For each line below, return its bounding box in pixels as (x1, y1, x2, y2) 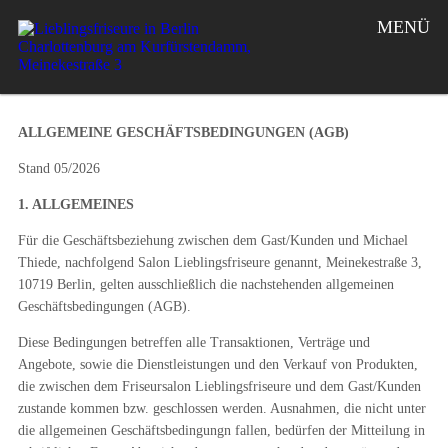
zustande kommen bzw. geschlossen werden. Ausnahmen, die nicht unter (17, 401, 426, 416)
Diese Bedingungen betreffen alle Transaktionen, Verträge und (17, 335, 370, 350)
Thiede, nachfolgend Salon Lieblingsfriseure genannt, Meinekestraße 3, (17, 255, 422, 270)
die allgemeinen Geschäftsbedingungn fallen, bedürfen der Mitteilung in (17, 423, 425, 438)
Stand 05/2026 (17, 161, 100, 176)
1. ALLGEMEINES (17, 197, 134, 212)
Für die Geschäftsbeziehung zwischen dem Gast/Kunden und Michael (17, 233, 408, 248)
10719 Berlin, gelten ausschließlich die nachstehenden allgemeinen (17, 277, 394, 292)
